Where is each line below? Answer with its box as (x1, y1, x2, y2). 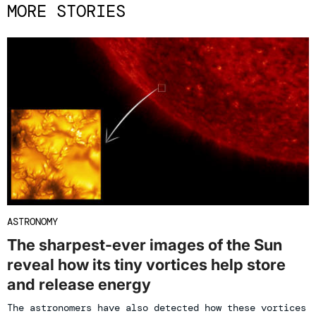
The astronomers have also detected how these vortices (7, 301, 306, 315)
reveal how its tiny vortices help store (7, 255, 286, 274)
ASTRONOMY (7, 215, 58, 229)
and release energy (7, 275, 151, 294)
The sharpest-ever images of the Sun (7, 236, 282, 255)
